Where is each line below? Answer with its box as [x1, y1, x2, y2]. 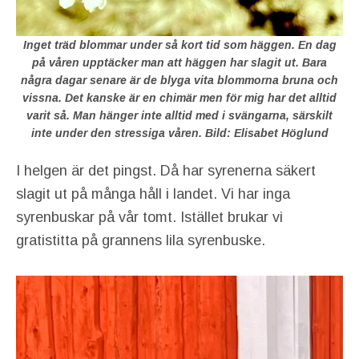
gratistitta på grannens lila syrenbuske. [16, 232, 265, 248]
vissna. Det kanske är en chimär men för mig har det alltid [22, 91, 337, 104]
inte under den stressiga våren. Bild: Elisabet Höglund [30, 126, 329, 139]
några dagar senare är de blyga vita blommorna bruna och [21, 73, 338, 87]
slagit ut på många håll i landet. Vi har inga [16, 185, 290, 202]
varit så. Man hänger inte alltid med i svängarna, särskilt [26, 108, 333, 122]
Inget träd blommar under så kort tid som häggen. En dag [22, 38, 337, 51]
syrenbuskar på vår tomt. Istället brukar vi [16, 208, 283, 225]
